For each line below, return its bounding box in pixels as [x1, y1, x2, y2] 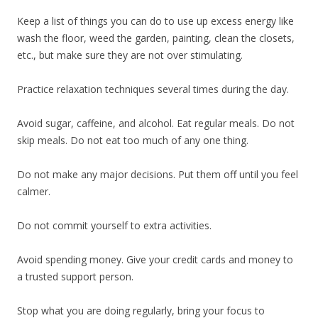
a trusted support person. [17, 270, 133, 284]
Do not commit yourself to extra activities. [17, 219, 212, 233]
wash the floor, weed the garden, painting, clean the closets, [17, 31, 295, 45]
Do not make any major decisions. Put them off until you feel [17, 168, 298, 182]
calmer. [17, 185, 50, 199]
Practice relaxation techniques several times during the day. [17, 82, 289, 97]
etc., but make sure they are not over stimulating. [17, 48, 243, 62]
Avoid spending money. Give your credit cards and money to [17, 253, 293, 267]
